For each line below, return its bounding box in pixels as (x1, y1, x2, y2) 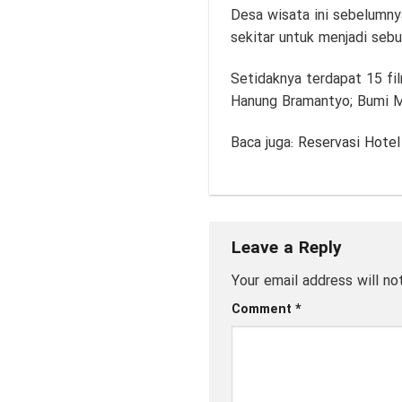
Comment (231, 300, 295, 321)
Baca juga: (230, 132, 298, 155)
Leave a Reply (231, 234, 347, 262)
